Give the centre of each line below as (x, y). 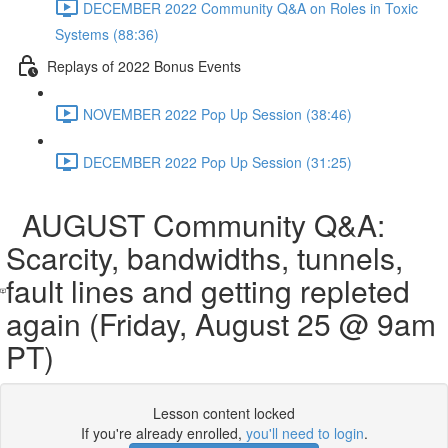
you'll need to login (304, 433)
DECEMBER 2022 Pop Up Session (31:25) (217, 161)
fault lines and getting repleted (208, 290)
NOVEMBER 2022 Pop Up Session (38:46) (217, 113)
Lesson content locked (224, 413)
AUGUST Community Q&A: (196, 224)
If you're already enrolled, (163, 433)
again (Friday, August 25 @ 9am (221, 323)
